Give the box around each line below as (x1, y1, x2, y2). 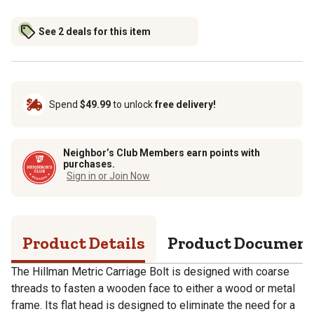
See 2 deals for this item (39, 25, 151, 37)
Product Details (22, 232, 145, 253)
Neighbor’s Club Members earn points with (63, 146, 260, 158)
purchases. (63, 158, 115, 170)
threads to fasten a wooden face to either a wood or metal (11, 281, 295, 295)
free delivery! (155, 98, 216, 110)
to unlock (111, 98, 155, 110)
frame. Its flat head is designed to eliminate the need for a (11, 298, 295, 312)
